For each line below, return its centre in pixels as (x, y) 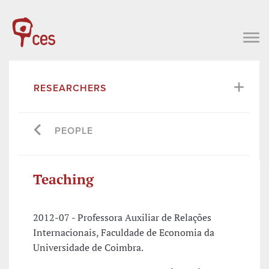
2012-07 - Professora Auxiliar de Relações (122, 218)
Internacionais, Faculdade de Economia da (124, 233)
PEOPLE (74, 131)
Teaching (63, 179)
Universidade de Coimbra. (88, 248)
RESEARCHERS (70, 88)
